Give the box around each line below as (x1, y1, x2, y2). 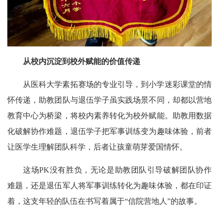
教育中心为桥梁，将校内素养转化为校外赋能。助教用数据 (7, 111, 212, 120)
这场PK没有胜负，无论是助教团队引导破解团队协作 (23, 165, 212, 174)
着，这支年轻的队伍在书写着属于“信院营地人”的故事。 (7, 197, 202, 205)
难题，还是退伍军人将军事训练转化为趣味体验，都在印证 (7, 181, 212, 190)
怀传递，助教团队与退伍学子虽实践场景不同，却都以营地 (7, 95, 212, 104)
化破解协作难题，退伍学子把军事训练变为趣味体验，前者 (7, 127, 212, 135)
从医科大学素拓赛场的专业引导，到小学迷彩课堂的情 (23, 80, 212, 88)
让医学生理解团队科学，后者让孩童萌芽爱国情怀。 (7, 142, 187, 151)
